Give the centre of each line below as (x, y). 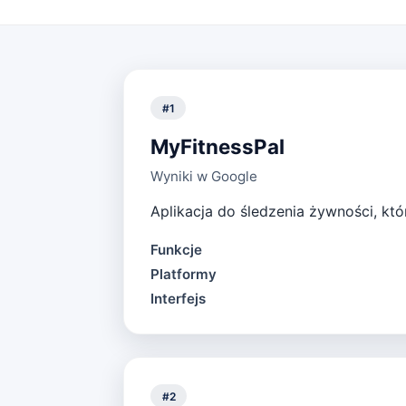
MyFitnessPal (217, 147)
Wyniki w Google (203, 176)
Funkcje (176, 249)
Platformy (183, 274)
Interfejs (178, 298)
